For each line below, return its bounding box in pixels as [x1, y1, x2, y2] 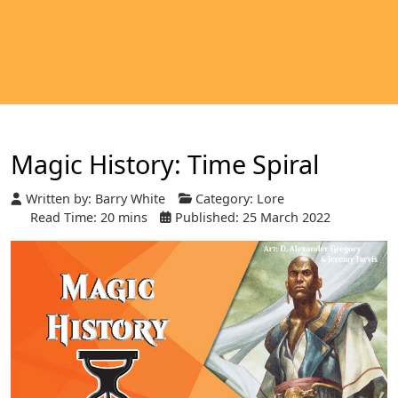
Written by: [22, 190, 95, 208]
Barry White [95, 190, 165, 208]
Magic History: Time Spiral [11, 147, 319, 181]
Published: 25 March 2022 [175, 209, 330, 227]
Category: [192, 190, 257, 208]
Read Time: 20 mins [30, 209, 147, 227]
